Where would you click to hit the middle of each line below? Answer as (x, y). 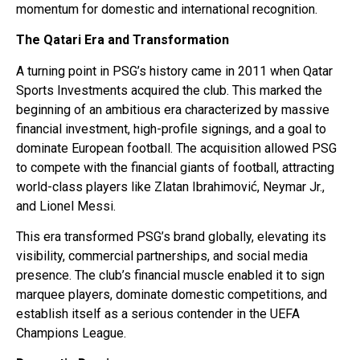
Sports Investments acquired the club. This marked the (169, 90)
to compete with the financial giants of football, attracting (175, 167)
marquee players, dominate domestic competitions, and (172, 294)
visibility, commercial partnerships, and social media (162, 256)
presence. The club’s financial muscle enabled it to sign (170, 275)
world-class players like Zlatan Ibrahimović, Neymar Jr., (170, 186)
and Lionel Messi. (66, 206)
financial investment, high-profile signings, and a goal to (171, 129)
